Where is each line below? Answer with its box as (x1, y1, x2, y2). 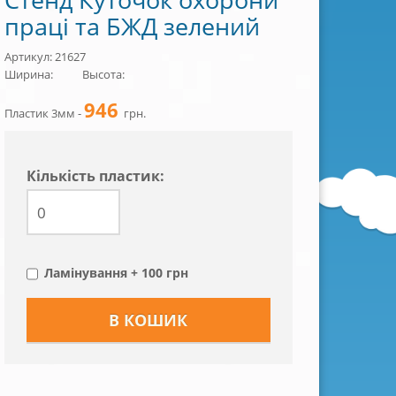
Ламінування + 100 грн (43, 264, 188, 281)
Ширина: (4, 66, 53, 82)
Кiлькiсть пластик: (26, 166, 164, 186)
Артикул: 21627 (4, 49, 86, 65)
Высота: (81, 66, 125, 82)
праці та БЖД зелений (4, 10, 260, 42)
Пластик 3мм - (4, 105, 84, 121)
